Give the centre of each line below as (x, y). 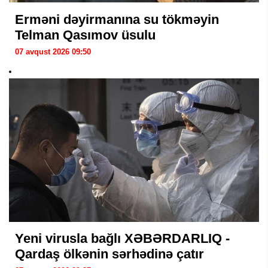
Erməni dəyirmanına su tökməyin (117, 19)
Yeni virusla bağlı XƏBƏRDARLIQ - (122, 238)
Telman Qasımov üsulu (85, 35)
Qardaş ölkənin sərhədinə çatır (109, 254)
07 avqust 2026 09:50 (53, 51)
